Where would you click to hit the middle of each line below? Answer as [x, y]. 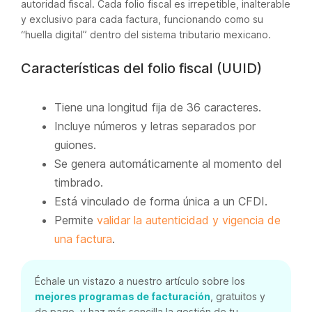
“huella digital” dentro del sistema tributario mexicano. [146, 34]
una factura [83, 239]
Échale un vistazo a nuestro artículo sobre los [140, 281]
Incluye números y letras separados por [155, 126]
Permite [76, 220]
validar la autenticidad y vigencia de [189, 220]
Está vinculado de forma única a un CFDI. [161, 201]
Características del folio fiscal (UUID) [141, 68]
